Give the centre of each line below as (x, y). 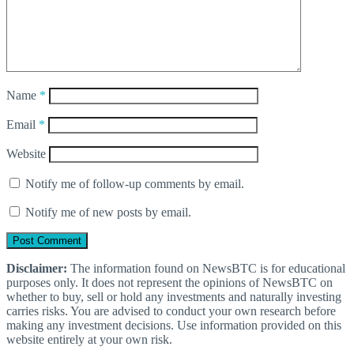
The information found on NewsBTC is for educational (206, 268)
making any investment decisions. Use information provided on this (174, 325)
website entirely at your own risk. (89, 339)
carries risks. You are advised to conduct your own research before (171, 311)
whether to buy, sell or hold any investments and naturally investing (174, 296)
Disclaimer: (37, 268)
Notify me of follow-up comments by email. (135, 183)
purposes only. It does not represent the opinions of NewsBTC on (169, 282)
